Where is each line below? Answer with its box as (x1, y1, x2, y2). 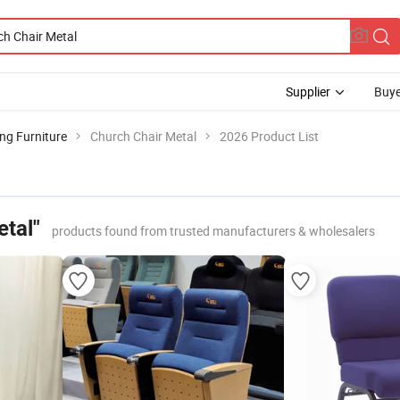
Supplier (286, 83, 330, 100)
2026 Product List (220, 128, 319, 145)
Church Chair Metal (90, 128, 196, 145)
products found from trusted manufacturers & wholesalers (52, 222, 375, 239)
